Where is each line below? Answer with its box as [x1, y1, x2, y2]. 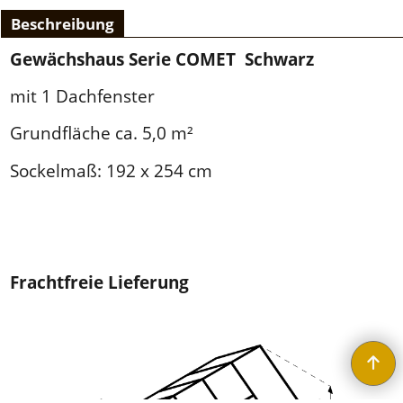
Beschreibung [11, 13, 114, 34]
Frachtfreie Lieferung [10, 269, 189, 294]
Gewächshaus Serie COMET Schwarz [10, 46, 314, 71]
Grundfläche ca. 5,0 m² [10, 121, 193, 146]
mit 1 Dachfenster [10, 84, 155, 109]
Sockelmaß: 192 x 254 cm [10, 157, 212, 183]
